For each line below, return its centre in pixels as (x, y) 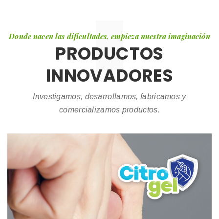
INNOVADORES (109, 75)
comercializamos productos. (109, 109)
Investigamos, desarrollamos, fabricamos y (109, 96)
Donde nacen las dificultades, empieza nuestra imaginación (109, 36)
